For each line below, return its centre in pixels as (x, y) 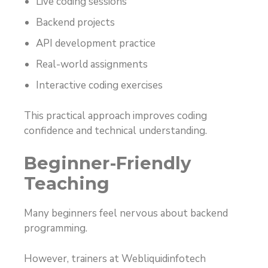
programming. (56, 229)
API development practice (96, 44)
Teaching (67, 184)
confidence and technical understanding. (115, 130)
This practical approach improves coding (115, 115)
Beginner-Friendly (107, 163)
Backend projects (75, 23)
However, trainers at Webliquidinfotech (115, 258)
